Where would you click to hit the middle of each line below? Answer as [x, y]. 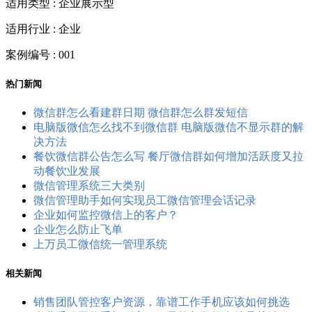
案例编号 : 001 [40, 54]
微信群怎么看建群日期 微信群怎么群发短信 [141, 113]
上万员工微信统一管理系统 [100, 244]
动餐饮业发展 [67, 171]
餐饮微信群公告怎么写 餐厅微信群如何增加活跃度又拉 [169, 157]
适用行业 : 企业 [43, 29]
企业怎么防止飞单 [78, 230]
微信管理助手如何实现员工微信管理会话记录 [145, 201]
